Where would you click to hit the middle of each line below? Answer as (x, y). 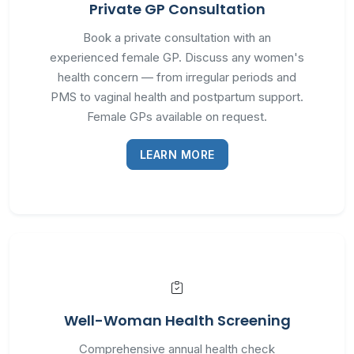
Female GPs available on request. (177, 117)
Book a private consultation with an (177, 38)
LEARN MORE (177, 154)
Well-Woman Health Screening (177, 320)
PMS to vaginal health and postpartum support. (177, 97)
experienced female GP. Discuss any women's (177, 57)
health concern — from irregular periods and (177, 77)
